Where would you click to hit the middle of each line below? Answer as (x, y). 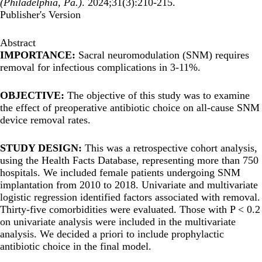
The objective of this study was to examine (158, 96)
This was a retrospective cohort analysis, (171, 148)
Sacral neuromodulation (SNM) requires (164, 55)
